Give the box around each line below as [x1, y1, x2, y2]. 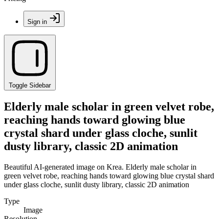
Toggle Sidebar [9, 82, 51, 89]
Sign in [27, 18, 47, 25]
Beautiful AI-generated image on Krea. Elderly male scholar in [4, 162, 197, 171]
